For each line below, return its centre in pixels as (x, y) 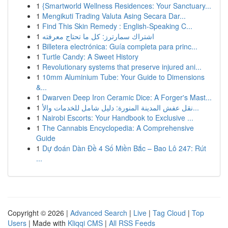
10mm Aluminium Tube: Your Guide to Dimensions (123, 77)
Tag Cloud (169, 213)
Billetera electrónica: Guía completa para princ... (120, 46)
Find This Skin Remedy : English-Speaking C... (117, 26)
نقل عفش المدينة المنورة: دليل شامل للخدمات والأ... (196, 107)
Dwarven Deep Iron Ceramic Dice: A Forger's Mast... (127, 97)
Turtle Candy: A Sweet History (90, 56)
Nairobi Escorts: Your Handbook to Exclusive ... (118, 118)
